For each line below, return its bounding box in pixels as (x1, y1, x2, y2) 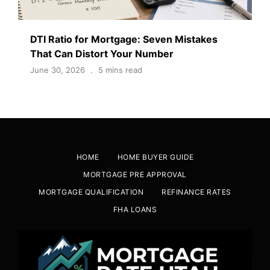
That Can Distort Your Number (30, 48, 174, 60)
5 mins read (98, 65, 142, 75)
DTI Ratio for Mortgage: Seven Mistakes (30, 33, 218, 46)
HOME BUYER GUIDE (117, 152, 194, 162)
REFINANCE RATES (162, 187, 231, 197)
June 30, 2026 (30, 65, 85, 75)
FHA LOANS (113, 205, 157, 215)
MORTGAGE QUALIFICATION (39, 187, 144, 197)
